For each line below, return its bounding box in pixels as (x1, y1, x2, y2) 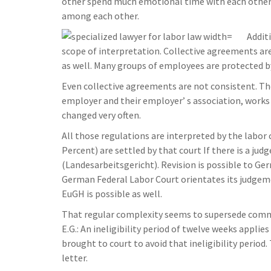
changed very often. (62, 109, 141, 122)
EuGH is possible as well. (62, 188, 162, 200)
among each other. (62, 10, 139, 22)
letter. (62, 252, 88, 264)
